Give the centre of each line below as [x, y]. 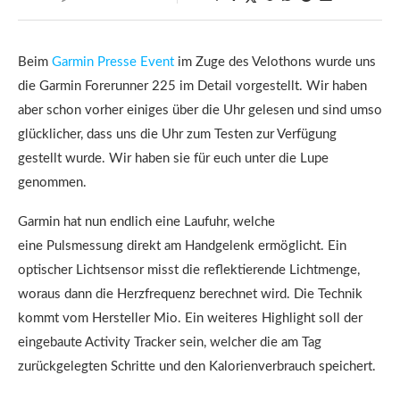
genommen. [52, 183]
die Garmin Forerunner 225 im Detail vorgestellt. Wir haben [192, 86]
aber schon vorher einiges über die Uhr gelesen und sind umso [200, 110]
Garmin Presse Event [113, 62]
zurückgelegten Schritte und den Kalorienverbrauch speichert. [197, 367]
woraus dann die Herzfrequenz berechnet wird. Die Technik [190, 294]
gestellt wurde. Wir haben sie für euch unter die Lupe [173, 158]
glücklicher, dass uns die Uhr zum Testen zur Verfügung [177, 134]
